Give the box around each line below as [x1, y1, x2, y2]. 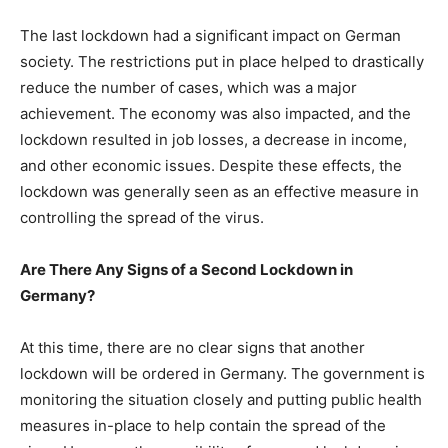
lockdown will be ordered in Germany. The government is [20, 364, 425, 383]
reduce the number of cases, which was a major [20, 78, 357, 97]
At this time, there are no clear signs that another [20, 338, 365, 357]
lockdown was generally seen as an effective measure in [20, 182, 419, 201]
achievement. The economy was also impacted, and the [20, 104, 411, 123]
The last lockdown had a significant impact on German [20, 26, 401, 45]
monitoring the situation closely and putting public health [20, 390, 422, 409]
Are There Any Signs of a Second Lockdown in [20, 260, 353, 279]
